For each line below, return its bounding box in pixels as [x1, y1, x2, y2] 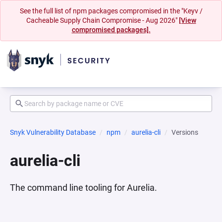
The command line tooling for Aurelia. [10, 182, 157, 193]
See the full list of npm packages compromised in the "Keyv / [19, 7, 203, 15]
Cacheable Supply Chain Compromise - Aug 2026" [26, 16, 179, 24]
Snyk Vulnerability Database [10, 128, 96, 136]
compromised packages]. [71, 26, 151, 34]
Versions [171, 128, 198, 136]
